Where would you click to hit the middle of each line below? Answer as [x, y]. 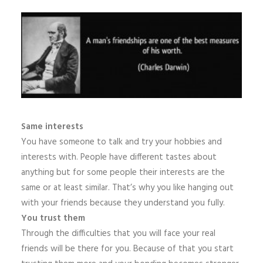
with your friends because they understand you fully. [123, 203]
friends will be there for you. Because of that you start [127, 249]
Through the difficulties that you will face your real [118, 234]
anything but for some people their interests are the [123, 173]
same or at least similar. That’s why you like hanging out [127, 188]
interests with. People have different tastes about [119, 157]
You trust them [53, 218]
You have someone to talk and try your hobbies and [122, 142]
